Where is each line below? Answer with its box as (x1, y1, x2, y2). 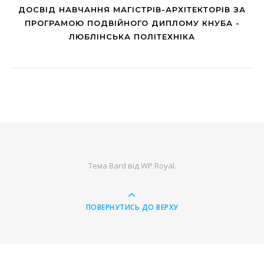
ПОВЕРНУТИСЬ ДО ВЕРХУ (85, 202, 179, 213)
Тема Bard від (88, 160, 141, 171)
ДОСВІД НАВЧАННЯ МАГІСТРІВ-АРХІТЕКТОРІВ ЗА (18, 5, 246, 15)
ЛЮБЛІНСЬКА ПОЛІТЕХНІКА (69, 32, 195, 42)
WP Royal (140, 160, 174, 171)
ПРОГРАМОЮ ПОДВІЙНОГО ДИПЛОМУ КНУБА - (24, 18, 240, 28)
